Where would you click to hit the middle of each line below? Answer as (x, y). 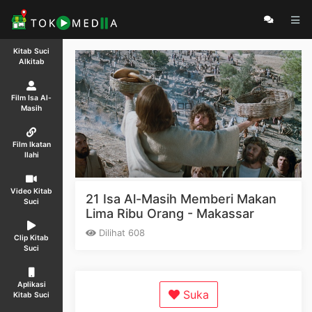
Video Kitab (31, 191)
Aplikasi (31, 284)
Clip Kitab (31, 238)
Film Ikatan (31, 145)
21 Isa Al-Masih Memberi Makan (181, 198)
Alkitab (31, 62)
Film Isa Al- (31, 98)
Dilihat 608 (120, 232)
